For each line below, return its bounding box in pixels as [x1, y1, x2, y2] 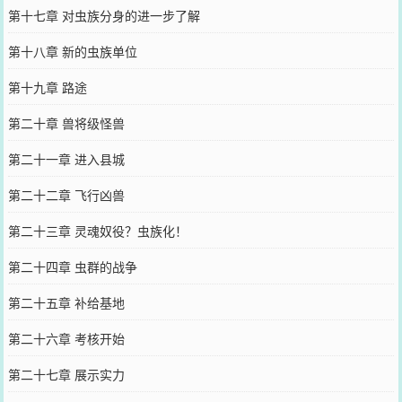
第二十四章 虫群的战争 [7, 257, 137, 275]
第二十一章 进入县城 [7, 149, 125, 168]
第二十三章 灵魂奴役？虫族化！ [7, 221, 188, 240]
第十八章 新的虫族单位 [7, 41, 137, 60]
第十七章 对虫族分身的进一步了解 [7, 5, 200, 24]
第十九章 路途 [7, 77, 87, 96]
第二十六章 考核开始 [7, 328, 125, 347]
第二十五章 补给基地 [7, 293, 125, 311]
